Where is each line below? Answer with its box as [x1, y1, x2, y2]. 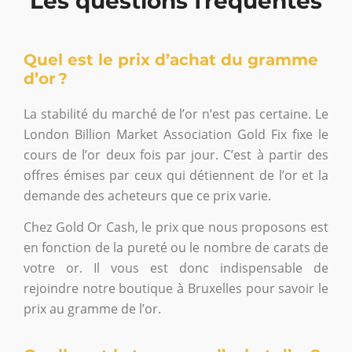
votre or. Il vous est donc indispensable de [24, 259, 328, 277]
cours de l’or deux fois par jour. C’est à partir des [24, 145, 328, 163]
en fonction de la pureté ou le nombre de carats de [24, 239, 328, 257]
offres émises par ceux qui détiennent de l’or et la [24, 166, 328, 184]
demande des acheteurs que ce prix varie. [24, 186, 271, 204]
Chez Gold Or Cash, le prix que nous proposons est [24, 218, 328, 236]
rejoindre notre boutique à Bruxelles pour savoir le [24, 280, 328, 298]
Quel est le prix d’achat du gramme [24, 49, 318, 69]
